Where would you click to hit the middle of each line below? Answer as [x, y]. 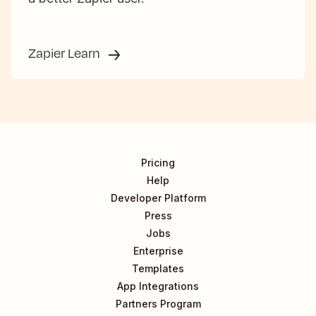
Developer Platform [158, 198]
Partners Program [158, 304]
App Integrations [158, 286]
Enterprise [158, 251]
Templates [158, 269]
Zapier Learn [66, 53]
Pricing [158, 163]
